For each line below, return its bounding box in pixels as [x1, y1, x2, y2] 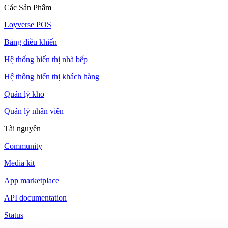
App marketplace [4, 176, 59, 185]
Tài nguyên [4, 124, 41, 133]
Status [4, 211, 23, 220]
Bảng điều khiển [4, 38, 57, 47]
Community [4, 141, 42, 151]
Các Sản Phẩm [4, 3, 51, 12]
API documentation [4, 193, 67, 203]
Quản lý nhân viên [4, 107, 64, 116]
